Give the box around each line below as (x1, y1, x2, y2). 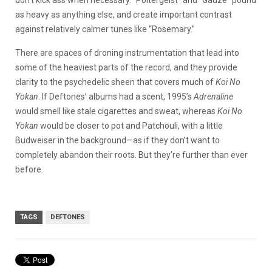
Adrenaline (194, 92, 233, 101)
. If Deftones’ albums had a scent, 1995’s (38, 92, 194, 101)
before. (15, 165, 43, 174)
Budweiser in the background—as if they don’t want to (15, 135, 220, 145)
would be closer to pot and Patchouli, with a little (38, 121, 223, 131)
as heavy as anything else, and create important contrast (15, 10, 232, 19)
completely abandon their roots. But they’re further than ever (15, 150, 248, 160)
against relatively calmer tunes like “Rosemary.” (15, 24, 195, 34)
